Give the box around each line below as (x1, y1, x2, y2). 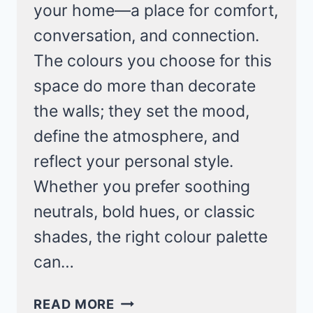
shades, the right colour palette (34, 227, 268, 247)
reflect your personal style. (34, 152, 233, 172)
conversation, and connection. (34, 26, 259, 46)
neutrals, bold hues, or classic (34, 202, 255, 222)
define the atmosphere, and (34, 126, 240, 147)
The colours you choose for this (34, 51, 272, 71)
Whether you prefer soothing (34, 177, 250, 197)
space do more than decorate (34, 76, 256, 96)
